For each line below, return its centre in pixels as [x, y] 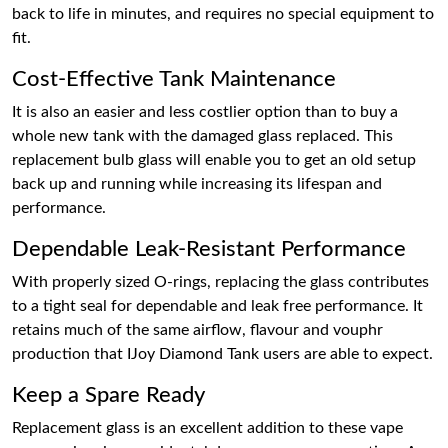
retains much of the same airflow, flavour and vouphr [197, 330]
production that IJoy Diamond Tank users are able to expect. [222, 354]
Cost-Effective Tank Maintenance [174, 79]
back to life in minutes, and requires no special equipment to [223, 14]
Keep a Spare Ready [108, 395]
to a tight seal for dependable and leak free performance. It [217, 306]
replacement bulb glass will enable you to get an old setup [214, 160]
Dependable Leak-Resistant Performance [209, 249]
